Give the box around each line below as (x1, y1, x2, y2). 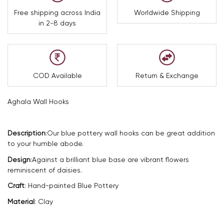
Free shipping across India (14, 8, 100, 17)
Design (7, 155, 30, 163)
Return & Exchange (135, 71, 198, 80)
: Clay (34, 197, 53, 205)
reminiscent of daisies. (7, 165, 82, 174)
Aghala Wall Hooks (7, 97, 69, 106)
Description (7, 129, 45, 137)
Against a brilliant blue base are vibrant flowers (32, 155, 189, 163)
